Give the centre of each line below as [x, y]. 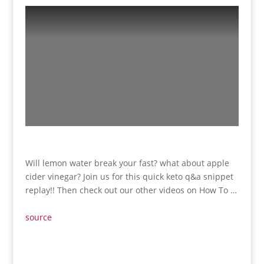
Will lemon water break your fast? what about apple [127, 163]
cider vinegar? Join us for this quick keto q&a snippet [129, 177]
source [38, 217]
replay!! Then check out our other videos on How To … [131, 190]
